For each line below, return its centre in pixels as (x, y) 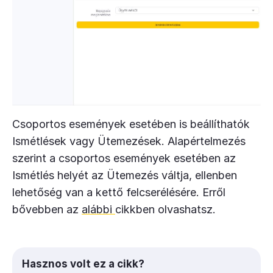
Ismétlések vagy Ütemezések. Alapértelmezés (129, 141)
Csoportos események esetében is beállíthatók (131, 124)
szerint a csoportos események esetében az (124, 158)
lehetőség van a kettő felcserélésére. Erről (119, 193)
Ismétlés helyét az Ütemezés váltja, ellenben (125, 175)
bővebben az (47, 210)
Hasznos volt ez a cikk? (83, 264)
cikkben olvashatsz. (165, 210)
